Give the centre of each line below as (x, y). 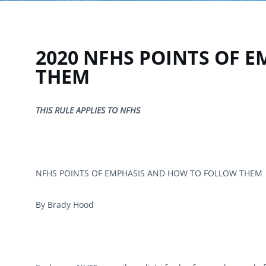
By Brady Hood (65, 205)
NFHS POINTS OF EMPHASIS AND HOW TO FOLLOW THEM (149, 173)
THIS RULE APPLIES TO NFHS (88, 110)
